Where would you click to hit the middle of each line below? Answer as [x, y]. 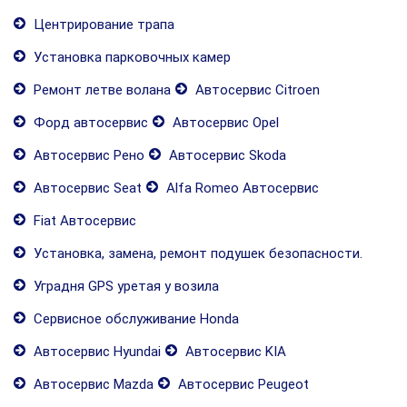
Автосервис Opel [224, 123]
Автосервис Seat [86, 188]
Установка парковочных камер [130, 57]
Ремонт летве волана [100, 90]
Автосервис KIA [234, 352]
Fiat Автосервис [83, 221]
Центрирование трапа [102, 25]
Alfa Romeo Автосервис [241, 188]
